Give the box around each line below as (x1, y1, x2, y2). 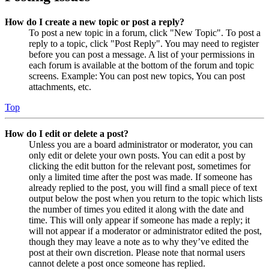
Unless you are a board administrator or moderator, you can (29, 139, 253, 150)
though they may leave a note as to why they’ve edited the (29, 236, 249, 247)
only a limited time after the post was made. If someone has (29, 171, 252, 182)
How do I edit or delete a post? (5, 128, 128, 139)
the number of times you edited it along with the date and (29, 204, 244, 214)
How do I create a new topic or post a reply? (5, 16, 184, 27)
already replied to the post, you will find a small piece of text (29, 182, 257, 193)
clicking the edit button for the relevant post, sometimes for (29, 160, 250, 171)
